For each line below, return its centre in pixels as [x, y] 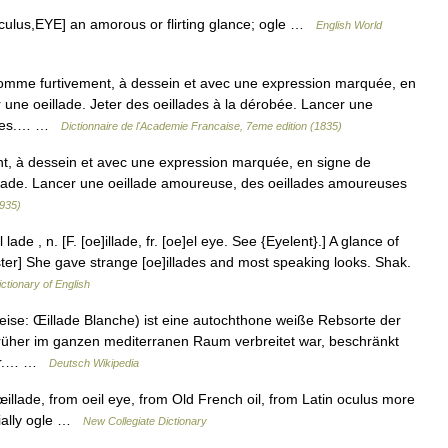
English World [349, 25]
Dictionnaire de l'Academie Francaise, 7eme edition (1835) [201, 126]
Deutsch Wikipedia [94, 363]
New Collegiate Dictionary [145, 421]
